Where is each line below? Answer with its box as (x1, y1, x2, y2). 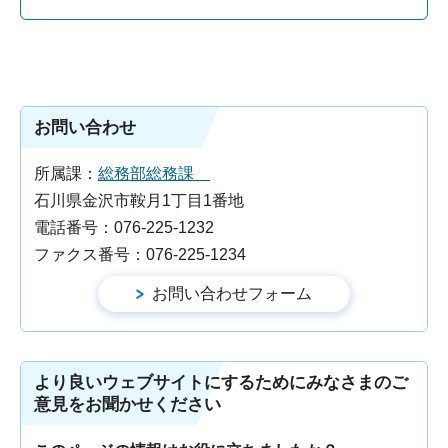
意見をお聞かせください (34, 394, 221, 414)
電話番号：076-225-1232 (34, 218, 214, 236)
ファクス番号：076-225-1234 (34, 245, 246, 263)
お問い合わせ (34, 117, 136, 137)
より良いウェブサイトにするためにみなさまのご (34, 372, 408, 392)
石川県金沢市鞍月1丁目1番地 (34, 191, 244, 209)
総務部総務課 (98, 164, 210, 182)
